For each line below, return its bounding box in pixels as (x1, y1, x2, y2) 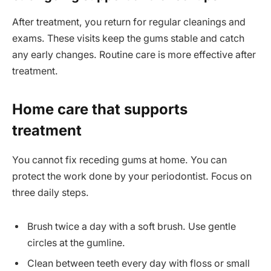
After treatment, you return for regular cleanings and (12, 16, 246, 28)
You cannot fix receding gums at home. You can (12, 154, 227, 166)
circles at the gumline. (27, 237, 125, 249)
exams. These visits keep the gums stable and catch (12, 33, 244, 45)
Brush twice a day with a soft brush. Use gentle (27, 220, 236, 232)
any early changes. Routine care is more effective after (12, 49, 256, 61)
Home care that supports (12, 100, 188, 119)
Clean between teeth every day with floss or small (27, 257, 250, 269)
